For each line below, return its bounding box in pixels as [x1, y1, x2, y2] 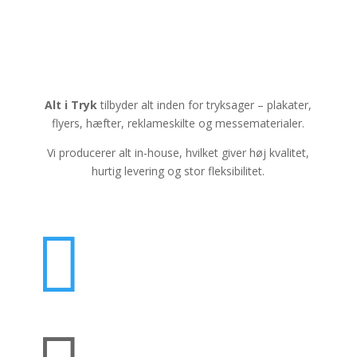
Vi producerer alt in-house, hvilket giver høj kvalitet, [47, 145, 310, 161]
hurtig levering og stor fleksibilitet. [92, 163, 265, 179]
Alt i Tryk [45, 97, 98, 113]
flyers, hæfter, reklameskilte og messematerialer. [52, 116, 305, 131]
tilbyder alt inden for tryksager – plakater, [97, 97, 312, 113]
